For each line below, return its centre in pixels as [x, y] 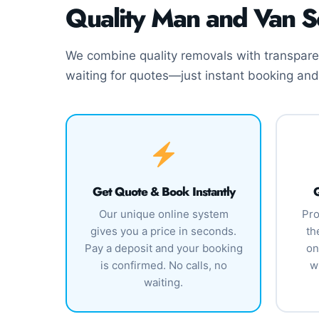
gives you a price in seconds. [163, 231]
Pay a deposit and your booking [163, 248]
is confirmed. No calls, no [163, 265]
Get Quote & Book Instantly [163, 192]
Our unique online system [163, 214]
